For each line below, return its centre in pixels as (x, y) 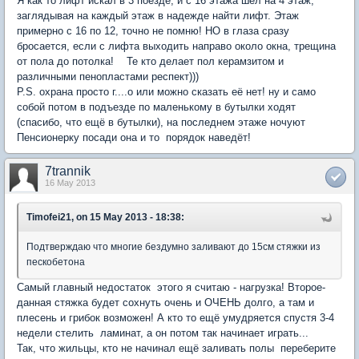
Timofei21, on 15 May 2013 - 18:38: (105, 217)
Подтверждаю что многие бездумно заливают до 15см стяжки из (173, 247)
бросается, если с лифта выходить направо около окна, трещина (176, 46)
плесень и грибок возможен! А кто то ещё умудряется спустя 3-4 (175, 318)
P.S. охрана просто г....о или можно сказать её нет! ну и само (166, 92)
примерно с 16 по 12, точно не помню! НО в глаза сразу (153, 31)
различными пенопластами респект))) (108, 77)
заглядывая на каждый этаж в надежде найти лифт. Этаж (158, 16)
